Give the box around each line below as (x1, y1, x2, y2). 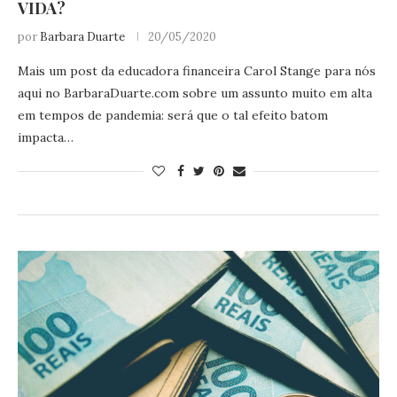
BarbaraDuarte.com (64, 85, 179, 102)
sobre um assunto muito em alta (179, 85, 372, 102)
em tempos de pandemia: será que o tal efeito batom (18, 107, 328, 124)
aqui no (18, 85, 64, 102)
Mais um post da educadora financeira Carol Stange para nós (18, 63, 376, 80)
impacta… (18, 129, 74, 146)
